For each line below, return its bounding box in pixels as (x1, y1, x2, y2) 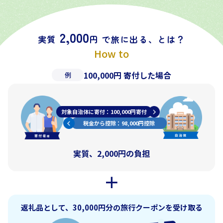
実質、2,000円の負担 (73, 147, 150, 159)
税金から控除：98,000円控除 (83, 119, 155, 127)
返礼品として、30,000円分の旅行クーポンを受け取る (20, 202, 203, 213)
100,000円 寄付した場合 (84, 69, 171, 81)
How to (94, 46, 129, 61)
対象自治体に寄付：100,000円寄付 (61, 108, 147, 116)
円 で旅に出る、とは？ (89, 33, 186, 46)
